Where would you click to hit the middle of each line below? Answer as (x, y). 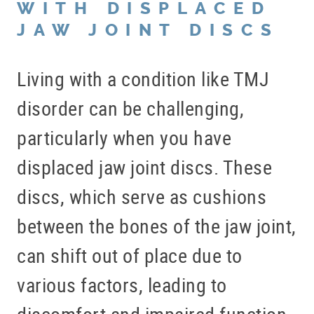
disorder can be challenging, (130, 108)
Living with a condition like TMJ (143, 78)
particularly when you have (124, 137)
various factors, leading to (122, 284)
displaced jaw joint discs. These (144, 166)
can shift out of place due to (130, 255)
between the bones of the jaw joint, (157, 225)
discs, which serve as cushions (142, 196)
